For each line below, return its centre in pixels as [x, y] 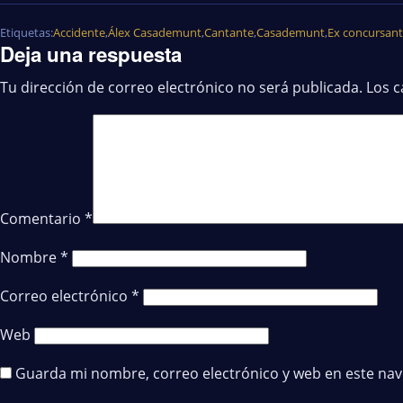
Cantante [229, 32]
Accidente [79, 32]
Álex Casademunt [155, 32]
